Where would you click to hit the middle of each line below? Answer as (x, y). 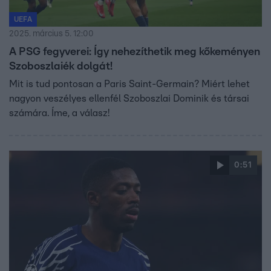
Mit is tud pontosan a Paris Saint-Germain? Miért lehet (129, 84)
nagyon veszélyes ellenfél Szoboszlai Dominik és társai (129, 99)
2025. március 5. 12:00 (51, 34)
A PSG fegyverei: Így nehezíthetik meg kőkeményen (135, 52)
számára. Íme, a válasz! (59, 113)
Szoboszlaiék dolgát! (61, 67)
